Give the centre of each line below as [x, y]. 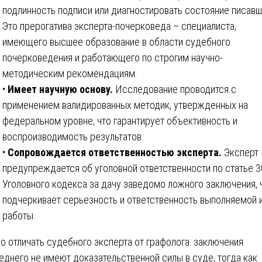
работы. [19, 215]
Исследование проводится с [175, 89]
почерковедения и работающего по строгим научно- [113, 57]
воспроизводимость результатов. [73, 136]
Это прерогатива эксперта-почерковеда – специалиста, [119, 26]
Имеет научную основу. [60, 89]
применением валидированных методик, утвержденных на [125, 105]
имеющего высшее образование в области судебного [116, 42]
